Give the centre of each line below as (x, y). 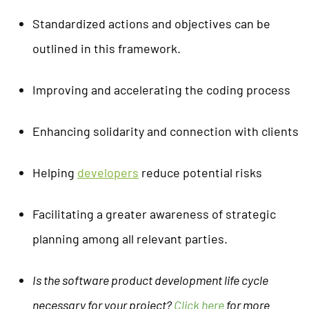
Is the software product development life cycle (150, 280)
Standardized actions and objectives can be (151, 23)
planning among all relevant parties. (130, 238)
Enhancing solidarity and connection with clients (166, 131)
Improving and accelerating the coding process (161, 89)
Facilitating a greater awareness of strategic (154, 213)
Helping (55, 172)
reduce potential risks (200, 172)
